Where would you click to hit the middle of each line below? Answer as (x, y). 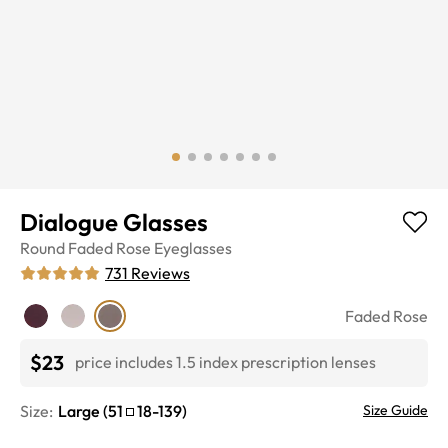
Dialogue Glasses (114, 221)
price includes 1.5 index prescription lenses (225, 362)
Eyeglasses (193, 247)
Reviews (160, 272)
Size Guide (395, 409)
